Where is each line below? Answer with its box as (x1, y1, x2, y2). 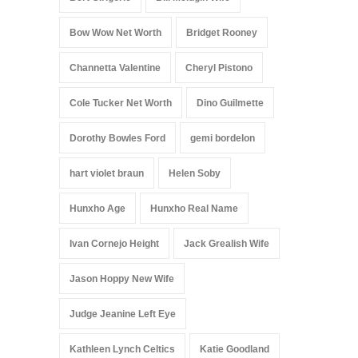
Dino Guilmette (197, 97, 264, 109)
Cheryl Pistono (185, 62, 253, 74)
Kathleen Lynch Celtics (70, 344, 175, 356)
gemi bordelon (190, 133, 255, 145)
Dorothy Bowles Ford (70, 133, 165, 145)
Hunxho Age (70, 203, 125, 215)
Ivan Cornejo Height (70, 238, 159, 250)
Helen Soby (169, 168, 221, 180)
